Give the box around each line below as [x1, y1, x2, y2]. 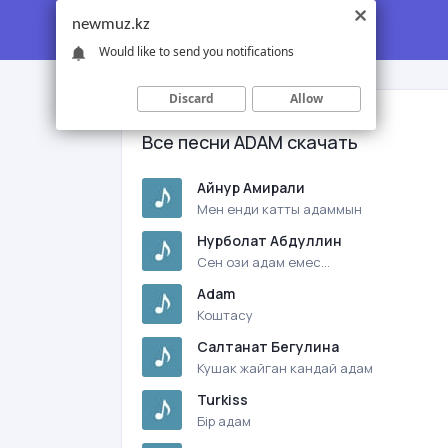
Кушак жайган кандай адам [197, 359, 373, 377]
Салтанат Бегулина [197, 337, 339, 356]
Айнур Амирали [197, 178, 305, 197]
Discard [169, 89, 214, 107]
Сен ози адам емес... [197, 253, 330, 271]
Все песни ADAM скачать [142, 130, 358, 154]
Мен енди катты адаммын [197, 200, 362, 218]
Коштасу [197, 306, 253, 324]
